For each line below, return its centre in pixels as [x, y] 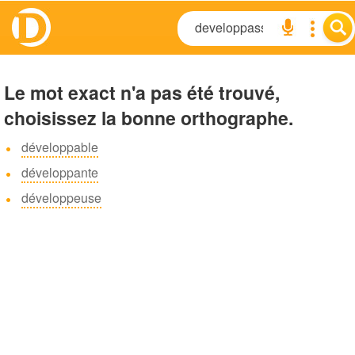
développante [60, 172]
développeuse [61, 198]
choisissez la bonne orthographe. [149, 118]
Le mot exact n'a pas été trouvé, [142, 92]
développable [60, 147]
